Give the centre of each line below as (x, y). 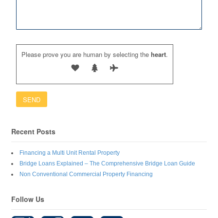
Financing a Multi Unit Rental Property (69, 153)
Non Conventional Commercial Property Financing (86, 174)
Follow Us (27, 199)
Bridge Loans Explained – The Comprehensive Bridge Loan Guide (107, 164)
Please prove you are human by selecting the (85, 54)
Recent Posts (33, 131)
